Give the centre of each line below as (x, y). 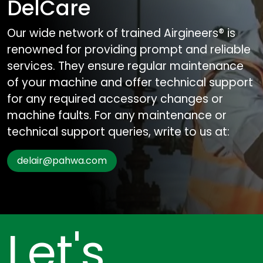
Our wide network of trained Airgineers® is (121, 33)
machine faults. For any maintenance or (117, 115)
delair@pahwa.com (62, 160)
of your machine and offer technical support (130, 82)
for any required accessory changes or (115, 99)
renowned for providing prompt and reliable (129, 49)
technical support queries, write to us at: (118, 131)
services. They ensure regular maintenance (125, 66)
